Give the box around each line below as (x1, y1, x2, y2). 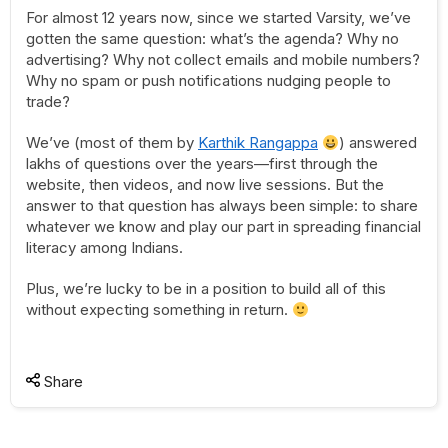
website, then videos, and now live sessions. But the (26, 175, 384, 194)
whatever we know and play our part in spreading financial (26, 217, 421, 236)
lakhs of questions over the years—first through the (26, 154, 378, 173)
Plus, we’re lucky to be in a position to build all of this (26, 279, 386, 298)
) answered (339, 133, 418, 152)
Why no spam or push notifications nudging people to (26, 71, 391, 90)
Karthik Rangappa (198, 133, 318, 152)
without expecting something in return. (26, 300, 292, 319)
